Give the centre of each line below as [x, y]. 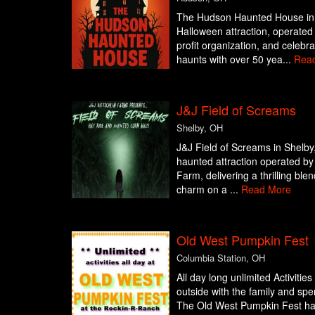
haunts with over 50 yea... [235, 59]
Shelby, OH [199, 127]
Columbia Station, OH [220, 257]
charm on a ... [208, 189]
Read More [266, 189]
